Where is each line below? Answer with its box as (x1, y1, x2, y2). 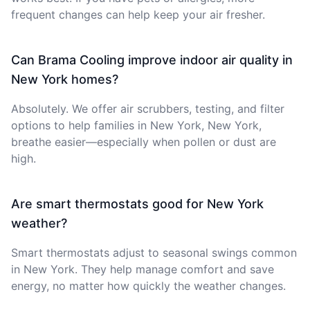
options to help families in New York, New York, (11, 118, 262, 132)
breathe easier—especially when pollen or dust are (11, 134, 276, 149)
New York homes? (11, 71, 118, 86)
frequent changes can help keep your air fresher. (11, 7, 265, 21)
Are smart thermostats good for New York (11, 196, 264, 211)
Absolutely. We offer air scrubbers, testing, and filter (11, 101, 284, 116)
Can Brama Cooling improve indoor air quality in (11, 52, 293, 67)
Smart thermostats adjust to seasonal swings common (11, 245, 297, 259)
